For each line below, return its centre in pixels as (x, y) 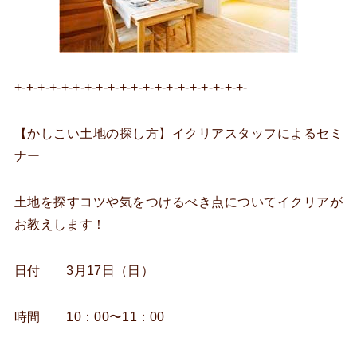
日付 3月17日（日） (84, 271)
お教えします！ (60, 225)
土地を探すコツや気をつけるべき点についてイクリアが (178, 202)
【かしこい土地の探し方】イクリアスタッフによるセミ (178, 134)
